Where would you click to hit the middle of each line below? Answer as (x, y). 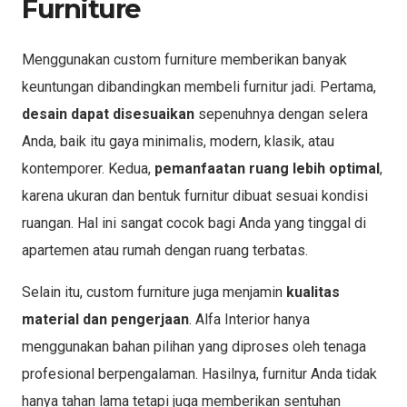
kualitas (313, 292)
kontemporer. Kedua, (88, 168)
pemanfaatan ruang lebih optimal (267, 168)
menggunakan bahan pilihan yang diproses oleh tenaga (194, 346)
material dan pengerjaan (105, 319)
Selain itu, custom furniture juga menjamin (154, 292)
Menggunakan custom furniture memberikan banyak (184, 59)
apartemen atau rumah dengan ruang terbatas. (165, 250)
